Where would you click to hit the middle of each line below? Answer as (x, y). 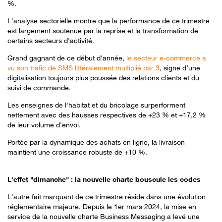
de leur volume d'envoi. (44, 124)
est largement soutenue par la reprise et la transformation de (103, 30)
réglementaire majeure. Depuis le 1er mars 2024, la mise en (102, 206)
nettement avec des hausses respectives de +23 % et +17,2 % (107, 114)
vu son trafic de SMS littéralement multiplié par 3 (83, 67)
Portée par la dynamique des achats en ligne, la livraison (96, 142)
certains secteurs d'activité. (51, 40)
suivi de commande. (39, 87)
